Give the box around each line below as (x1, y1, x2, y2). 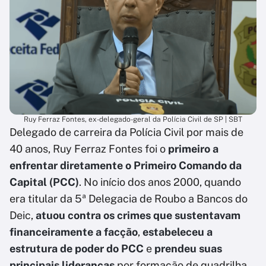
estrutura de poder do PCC (9, 242, 144, 255)
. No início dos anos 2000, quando (79, 176, 241, 189)
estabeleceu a (142, 226, 213, 239)
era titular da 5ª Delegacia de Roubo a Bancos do (9, 192, 248, 205)
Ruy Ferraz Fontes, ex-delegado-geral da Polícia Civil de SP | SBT (24, 115, 242, 124)
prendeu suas (154, 242, 222, 255)
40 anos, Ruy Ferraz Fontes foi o (9, 142, 168, 156)
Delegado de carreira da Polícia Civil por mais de (9, 126, 243, 139)
